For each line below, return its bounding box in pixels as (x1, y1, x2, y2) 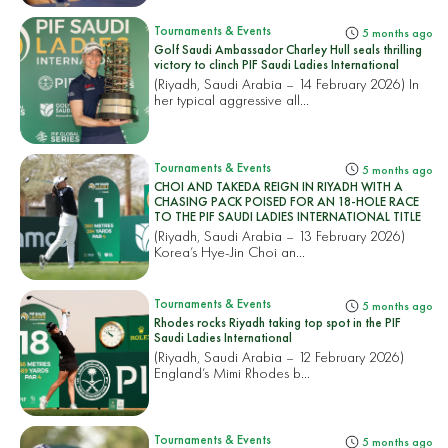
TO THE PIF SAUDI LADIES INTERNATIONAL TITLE (154, 207, 422, 225)
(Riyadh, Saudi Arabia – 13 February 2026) (154, 225, 406, 245)
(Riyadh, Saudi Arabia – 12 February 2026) (154, 346, 405, 366)
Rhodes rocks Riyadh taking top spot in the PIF (154, 313, 402, 331)
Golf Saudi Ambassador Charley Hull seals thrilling (154, 41, 423, 59)
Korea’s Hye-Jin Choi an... (154, 241, 306, 261)
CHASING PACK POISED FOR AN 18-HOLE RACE (154, 192, 420, 210)
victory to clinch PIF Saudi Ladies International (154, 56, 400, 74)
